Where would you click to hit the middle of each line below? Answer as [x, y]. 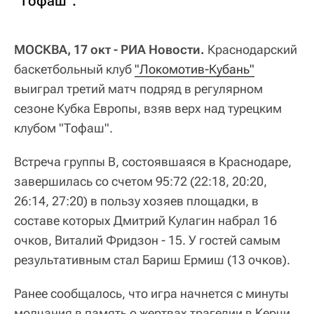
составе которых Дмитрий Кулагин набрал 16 [145, 221]
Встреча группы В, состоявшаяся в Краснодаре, [153, 162]
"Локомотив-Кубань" [194, 69]
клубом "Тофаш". [63, 128]
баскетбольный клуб [74, 69]
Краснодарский [251, 50]
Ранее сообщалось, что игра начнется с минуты [151, 294]
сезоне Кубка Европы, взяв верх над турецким [148, 109]
